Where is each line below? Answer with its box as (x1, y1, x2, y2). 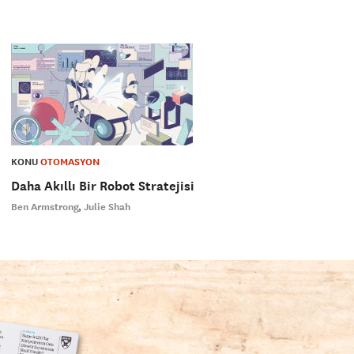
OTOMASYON (40, 156, 100, 169)
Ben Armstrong (10, 201, 79, 214)
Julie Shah (83, 201, 130, 214)
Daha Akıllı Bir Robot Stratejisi (10, 178, 194, 195)
